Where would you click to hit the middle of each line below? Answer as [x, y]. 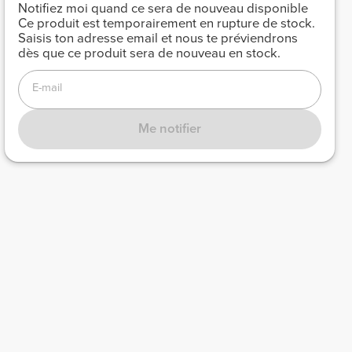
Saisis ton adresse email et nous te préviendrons [158, 39]
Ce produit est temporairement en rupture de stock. [166, 24]
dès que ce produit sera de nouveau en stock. [149, 54]
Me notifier [170, 128]
